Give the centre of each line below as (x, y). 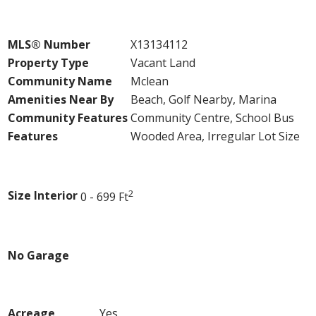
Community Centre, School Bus (212, 118)
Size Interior (43, 195)
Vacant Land (163, 63)
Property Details (54, 15)
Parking (29, 226)
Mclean (150, 81)
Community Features (68, 118)
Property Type (48, 63)
